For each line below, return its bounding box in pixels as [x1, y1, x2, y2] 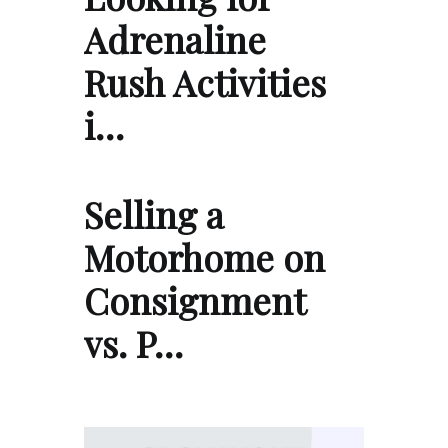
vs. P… [84, 318, 183, 367]
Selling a [84, 189, 224, 238]
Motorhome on [84, 232, 325, 281]
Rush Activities [84, 57, 326, 106]
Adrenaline [84, 14, 266, 63]
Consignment [84, 275, 305, 324]
